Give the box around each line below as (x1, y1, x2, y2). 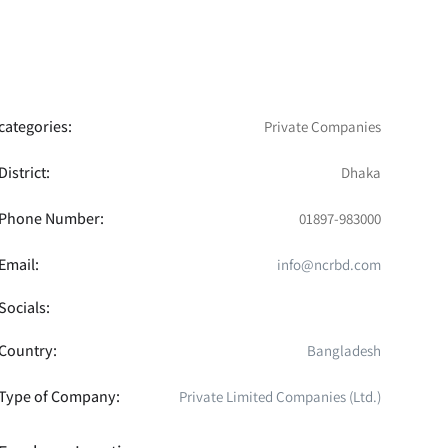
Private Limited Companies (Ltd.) (178, 386, 381, 406)
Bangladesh (306, 340, 381, 360)
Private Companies (263, 116, 381, 136)
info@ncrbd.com (276, 254, 381, 274)
